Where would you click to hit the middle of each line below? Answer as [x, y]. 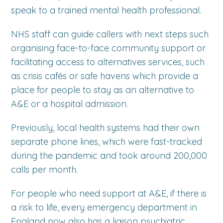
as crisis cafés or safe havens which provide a [105, 76]
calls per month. [45, 169]
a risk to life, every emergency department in [104, 207]
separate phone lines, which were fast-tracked [107, 142]
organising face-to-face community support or [109, 48]
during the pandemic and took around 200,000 [109, 156]
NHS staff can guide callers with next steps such [110, 34]
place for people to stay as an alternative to [103, 90]
